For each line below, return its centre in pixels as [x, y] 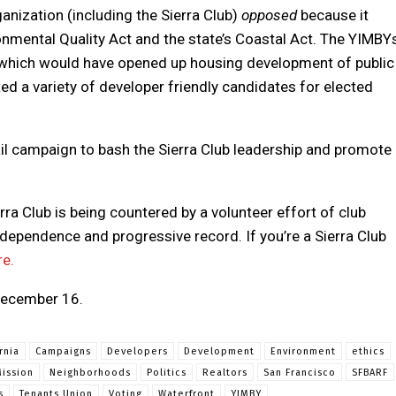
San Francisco [300, 373]
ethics [368, 352]
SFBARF [370, 373]
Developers [137, 352]
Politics [167, 373]
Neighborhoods [90, 373]
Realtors [225, 373]
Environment [303, 352]
